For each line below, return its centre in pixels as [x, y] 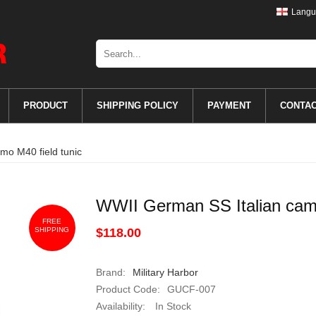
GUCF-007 [191, 289]
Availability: [120, 306]
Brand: [110, 272]
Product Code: [128, 289]
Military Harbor [165, 272]
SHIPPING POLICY [137, 105]
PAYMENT [229, 105]
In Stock [171, 306]
